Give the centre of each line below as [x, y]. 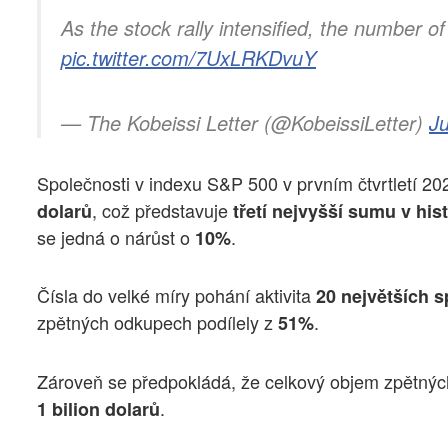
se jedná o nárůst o [116, 236]
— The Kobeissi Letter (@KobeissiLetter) [245, 123]
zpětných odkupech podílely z [155, 322]
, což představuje [162, 209]
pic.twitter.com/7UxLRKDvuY [188, 58]
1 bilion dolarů [98, 408]
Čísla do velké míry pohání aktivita [176, 295]
